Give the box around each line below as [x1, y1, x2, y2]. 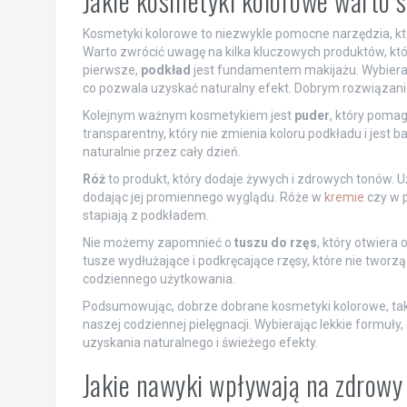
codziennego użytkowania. [82, 272, 235, 287]
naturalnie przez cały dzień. [82, 144, 241, 160]
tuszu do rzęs [233, 235, 317, 251]
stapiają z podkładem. [82, 208, 209, 223]
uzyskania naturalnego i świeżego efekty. [82, 335, 318, 351]
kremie [323, 190, 364, 205]
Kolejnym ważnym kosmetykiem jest [82, 108, 294, 124]
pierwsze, [82, 63, 141, 78]
